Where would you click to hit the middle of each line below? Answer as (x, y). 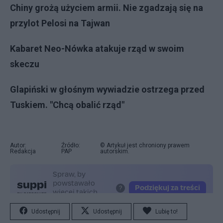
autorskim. (114, 151)
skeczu (25, 64)
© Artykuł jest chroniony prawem (145, 145)
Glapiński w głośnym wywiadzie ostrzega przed (107, 89)
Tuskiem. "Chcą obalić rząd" (67, 105)
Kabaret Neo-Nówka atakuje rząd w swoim (97, 48)
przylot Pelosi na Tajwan (60, 23)
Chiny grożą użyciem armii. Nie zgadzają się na (107, 7)
